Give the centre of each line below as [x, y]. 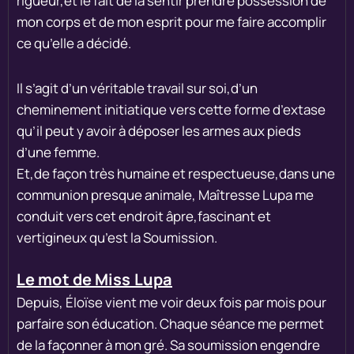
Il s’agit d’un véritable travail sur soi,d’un [137, 88]
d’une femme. [58, 152]
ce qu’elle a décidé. [74, 43]
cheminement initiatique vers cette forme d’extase [171, 109]
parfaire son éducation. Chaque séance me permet [170, 323]
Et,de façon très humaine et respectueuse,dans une [176, 173]
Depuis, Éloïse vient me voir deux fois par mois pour [171, 302]
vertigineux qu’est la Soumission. [117, 237]
